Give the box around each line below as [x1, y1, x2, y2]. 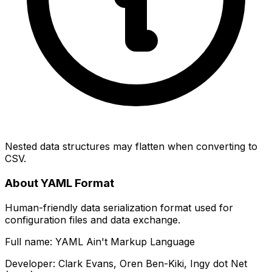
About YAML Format [5, 176, 114, 191]
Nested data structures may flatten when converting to [5, 140, 257, 153]
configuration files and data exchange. [5, 213, 180, 226]
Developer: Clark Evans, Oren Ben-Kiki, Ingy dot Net [5, 257, 247, 270]
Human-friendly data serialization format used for [5, 201, 233, 214]
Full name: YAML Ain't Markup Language [5, 235, 195, 248]
